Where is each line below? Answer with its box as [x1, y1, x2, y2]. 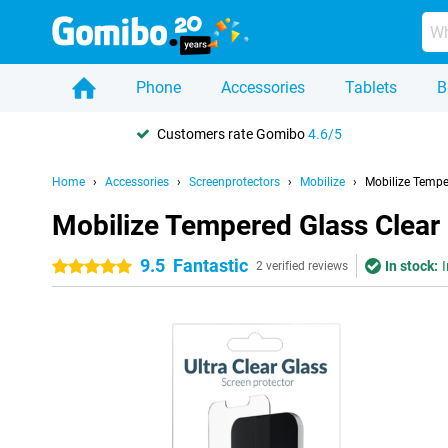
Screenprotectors [189, 175, 280, 189]
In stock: [385, 258, 438, 274]
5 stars [92, 259, 135, 275]
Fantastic [173, 255, 248, 276]
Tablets [345, 78, 397, 97]
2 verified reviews [256, 259, 348, 273]
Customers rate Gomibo [157, 125, 308, 142]
